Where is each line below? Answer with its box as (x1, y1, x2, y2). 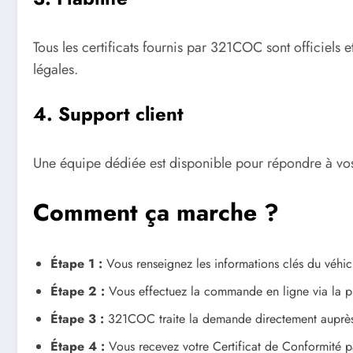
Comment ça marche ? (33, 195, 279, 229)
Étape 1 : (50, 254, 102, 273)
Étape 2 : (50, 281, 105, 300)
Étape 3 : (50, 309, 104, 328)
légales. (33, 58, 78, 80)
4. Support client (33, 100, 184, 128)
